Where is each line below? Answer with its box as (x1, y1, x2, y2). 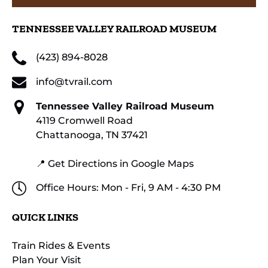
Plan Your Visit (12, 254, 81, 266)
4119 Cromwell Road (36, 114, 133, 126)
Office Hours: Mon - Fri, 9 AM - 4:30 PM (36, 181, 221, 193)
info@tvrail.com (36, 75, 112, 87)
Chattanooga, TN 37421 (36, 129, 148, 141)
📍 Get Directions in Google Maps (36, 157, 194, 169)
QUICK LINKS (12, 210, 78, 224)
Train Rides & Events (12, 239, 110, 251)
